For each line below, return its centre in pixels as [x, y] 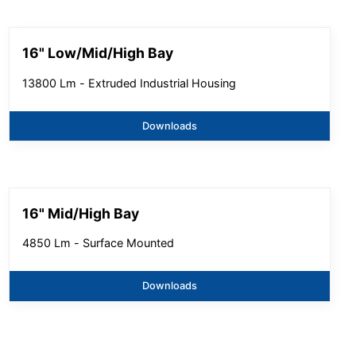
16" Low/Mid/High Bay [98, 53]
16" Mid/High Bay [81, 213]
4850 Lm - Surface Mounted [99, 243]
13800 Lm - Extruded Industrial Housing [130, 83]
